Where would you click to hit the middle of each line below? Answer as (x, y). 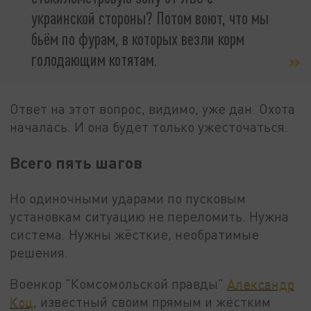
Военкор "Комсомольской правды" (119, 284)
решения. (39, 252)
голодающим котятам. (94, 60)
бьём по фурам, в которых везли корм (138, 39)
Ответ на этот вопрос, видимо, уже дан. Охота (153, 108)
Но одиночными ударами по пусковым (128, 198)
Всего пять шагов (76, 162)
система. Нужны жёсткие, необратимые (135, 234)
